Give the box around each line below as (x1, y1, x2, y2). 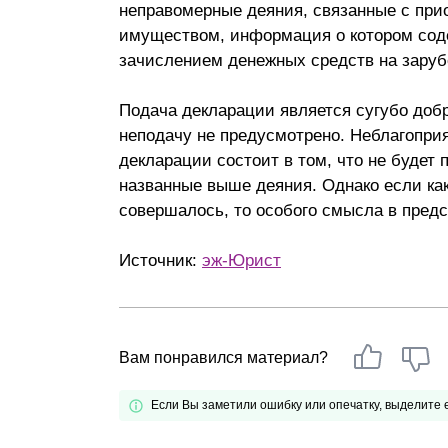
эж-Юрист (202, 251, 281, 270)
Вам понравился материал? (119, 349, 328, 366)
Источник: (119, 251, 202, 270)
